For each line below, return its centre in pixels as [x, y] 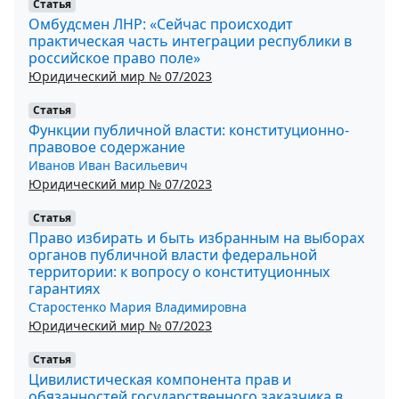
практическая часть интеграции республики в [190, 41]
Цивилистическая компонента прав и [160, 379]
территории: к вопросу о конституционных [179, 271]
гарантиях [64, 288]
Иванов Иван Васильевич [108, 165]
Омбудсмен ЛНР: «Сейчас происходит [161, 24]
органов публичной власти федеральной [173, 254]
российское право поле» [114, 57]
